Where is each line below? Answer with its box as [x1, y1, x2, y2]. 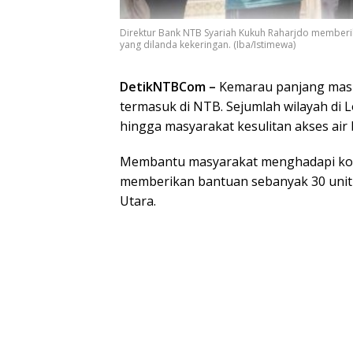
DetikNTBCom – [120, 77, 216, 95]
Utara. [120, 191, 156, 210]
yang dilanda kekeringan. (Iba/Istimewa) [120, 37, 295, 51]
